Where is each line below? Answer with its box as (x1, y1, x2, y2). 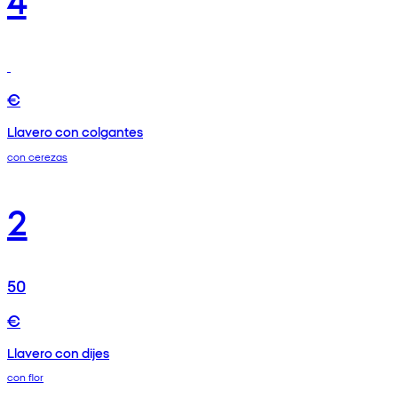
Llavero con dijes (7, 343, 109, 362)
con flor (7, 370, 44, 385)
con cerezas (7, 148, 68, 163)
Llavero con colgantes (7, 122, 143, 140)
